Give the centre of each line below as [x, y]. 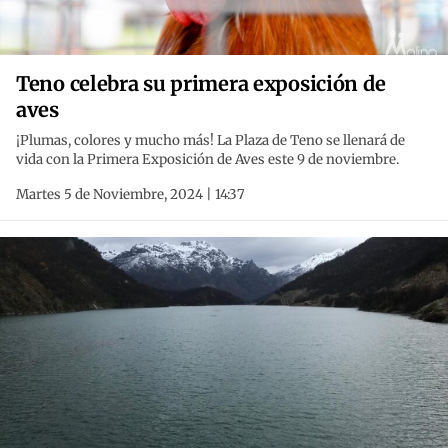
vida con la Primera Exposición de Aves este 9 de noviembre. [207, 160]
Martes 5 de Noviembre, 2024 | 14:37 [130, 195]
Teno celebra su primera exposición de [201, 84]
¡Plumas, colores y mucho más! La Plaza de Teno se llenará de [210, 141]
